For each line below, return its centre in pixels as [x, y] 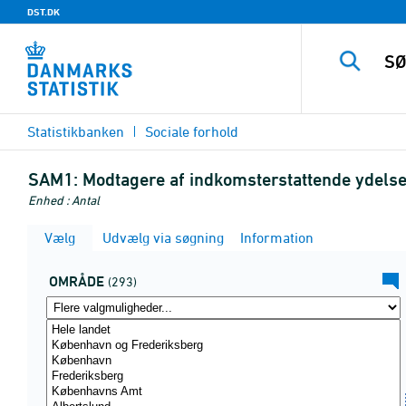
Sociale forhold [192, 131]
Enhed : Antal [64, 200]
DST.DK [43, 12]
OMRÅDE [77, 281]
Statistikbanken [76, 131]
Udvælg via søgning [161, 237]
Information [275, 237]
